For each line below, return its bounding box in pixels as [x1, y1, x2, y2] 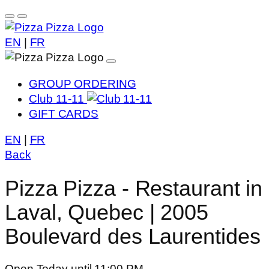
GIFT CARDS [29, 107, 98, 120]
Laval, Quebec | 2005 [5, 200, 208, 225]
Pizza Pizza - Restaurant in [5, 176, 263, 201]
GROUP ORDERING [29, 77, 136, 90]
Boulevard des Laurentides [5, 224, 261, 249]
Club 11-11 [29, 92, 87, 105]
